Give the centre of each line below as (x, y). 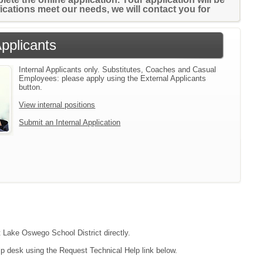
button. (31, 87)
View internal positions (57, 105)
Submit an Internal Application (70, 122)
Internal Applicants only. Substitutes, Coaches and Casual (118, 70)
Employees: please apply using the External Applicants (113, 78)
